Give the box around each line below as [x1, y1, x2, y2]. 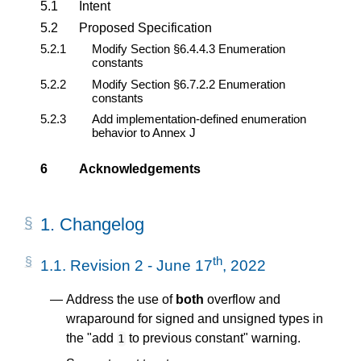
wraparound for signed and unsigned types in [66, 312, 323, 326]
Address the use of [66, 293, 176, 307]
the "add [66, 331, 117, 346]
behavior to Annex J [92, 126, 196, 140]
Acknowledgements [79, 161, 201, 176]
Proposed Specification [79, 20, 212, 35]
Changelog [60, 214, 144, 234]
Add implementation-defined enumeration [92, 112, 306, 127]
